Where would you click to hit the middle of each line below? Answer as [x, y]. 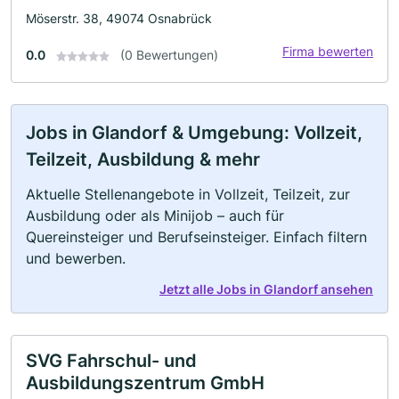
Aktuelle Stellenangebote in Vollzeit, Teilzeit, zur [188, 194]
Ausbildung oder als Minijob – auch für [155, 216]
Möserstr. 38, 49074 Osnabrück [119, 18]
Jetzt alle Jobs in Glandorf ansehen [266, 289]
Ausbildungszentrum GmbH [145, 383]
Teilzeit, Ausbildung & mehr [143, 159]
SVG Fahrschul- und [111, 361]
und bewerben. [76, 258]
